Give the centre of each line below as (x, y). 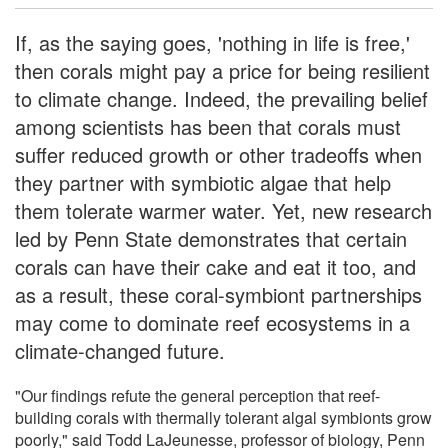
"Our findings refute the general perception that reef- (197, 395)
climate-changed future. (120, 350)
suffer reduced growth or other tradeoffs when (218, 154)
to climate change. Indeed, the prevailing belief (221, 98)
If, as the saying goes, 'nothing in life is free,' (212, 42)
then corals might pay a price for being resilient (222, 70)
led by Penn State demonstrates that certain (211, 238)
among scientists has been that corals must (208, 126)
